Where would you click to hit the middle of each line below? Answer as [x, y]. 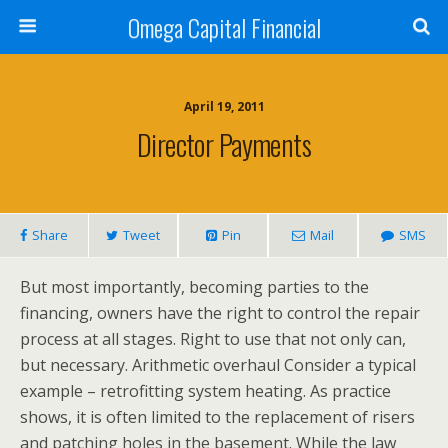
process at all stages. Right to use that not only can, [213, 339]
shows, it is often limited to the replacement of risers [217, 417]
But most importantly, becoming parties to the [194, 287]
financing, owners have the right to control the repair [220, 313]
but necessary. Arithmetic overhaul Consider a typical [218, 365]
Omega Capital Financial [224, 27]
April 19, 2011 [224, 106]
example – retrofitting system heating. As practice [205, 391]
